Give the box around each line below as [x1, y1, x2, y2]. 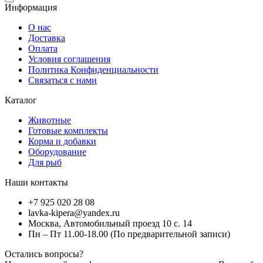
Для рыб [28, 157, 62, 168]
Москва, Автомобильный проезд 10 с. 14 [28, 218, 192, 229]
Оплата [28, 43, 58, 54]
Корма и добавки [28, 136, 96, 147]
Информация [5, 2, 57, 13]
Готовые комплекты [28, 126, 108, 136]
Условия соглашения [28, 54, 110, 65]
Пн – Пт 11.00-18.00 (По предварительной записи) [28, 229, 230, 240]
